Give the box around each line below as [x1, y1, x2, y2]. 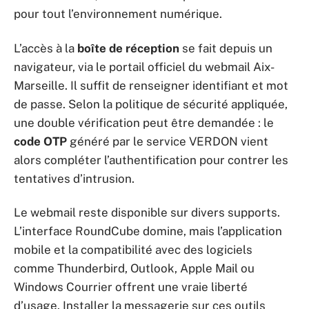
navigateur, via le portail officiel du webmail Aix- [14, 59, 275, 74]
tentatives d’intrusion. [14, 171, 134, 186]
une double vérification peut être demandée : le [14, 115, 274, 130]
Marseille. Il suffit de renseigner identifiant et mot [14, 78, 288, 92]
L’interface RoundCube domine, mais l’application [14, 224, 282, 238]
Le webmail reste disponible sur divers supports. [14, 206, 280, 219]
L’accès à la [14, 41, 77, 55]
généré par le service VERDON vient [67, 134, 268, 148]
